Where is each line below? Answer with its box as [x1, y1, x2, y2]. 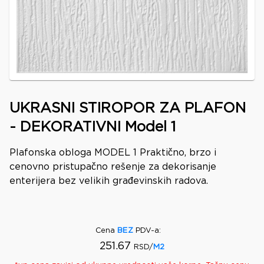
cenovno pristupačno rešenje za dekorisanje [9, 163, 216, 171]
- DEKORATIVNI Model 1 [9, 121, 176, 134]
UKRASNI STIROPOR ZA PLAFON [9, 102, 246, 115]
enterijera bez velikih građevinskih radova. [9, 177, 208, 186]
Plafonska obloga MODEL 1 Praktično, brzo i [9, 148, 216, 157]
